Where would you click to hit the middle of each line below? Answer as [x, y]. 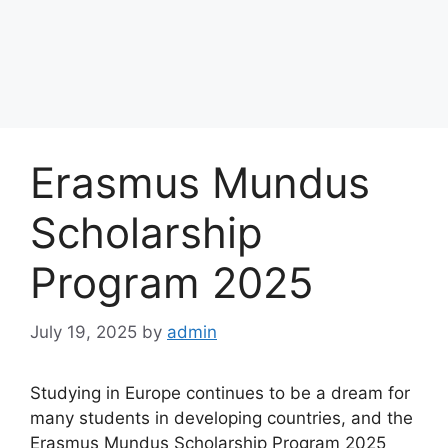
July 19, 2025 [83, 331]
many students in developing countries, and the [221, 417]
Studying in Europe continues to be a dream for [220, 392]
